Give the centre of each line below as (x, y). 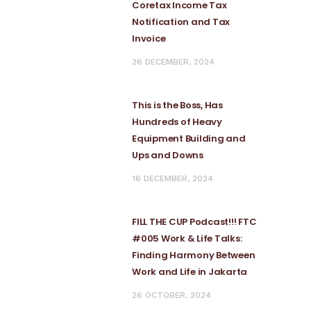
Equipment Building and (189, 138)
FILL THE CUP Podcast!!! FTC (194, 222)
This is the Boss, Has (177, 105)
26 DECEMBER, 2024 (173, 62)
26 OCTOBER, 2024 (171, 295)
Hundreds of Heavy (177, 122)
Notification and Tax (181, 22)
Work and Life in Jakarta (190, 272)
